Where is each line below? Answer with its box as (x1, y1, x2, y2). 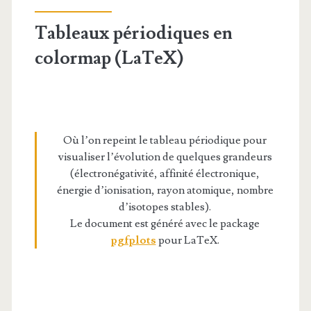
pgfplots (110, 233, 156, 248)
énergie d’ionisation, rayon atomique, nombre (56, 183, 274, 198)
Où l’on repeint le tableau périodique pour (63, 133, 267, 148)
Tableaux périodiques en (34, 22, 233, 46)
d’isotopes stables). (119, 200, 211, 215)
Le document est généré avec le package (70, 217, 260, 231)
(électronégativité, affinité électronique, (70, 167, 260, 181)
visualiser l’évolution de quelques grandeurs (58, 150, 272, 165)
